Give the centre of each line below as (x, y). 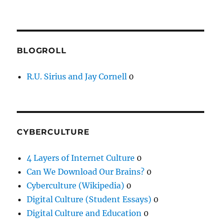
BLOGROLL (42, 50)
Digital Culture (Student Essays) (89, 199)
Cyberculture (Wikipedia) (76, 185)
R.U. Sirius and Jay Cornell (77, 76)
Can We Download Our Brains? (86, 171)
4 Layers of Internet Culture (81, 158)
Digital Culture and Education (84, 213)
